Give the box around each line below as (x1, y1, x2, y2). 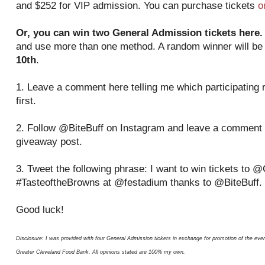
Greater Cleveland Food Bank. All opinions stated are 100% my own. (16, 249, 185, 256)
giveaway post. (16, 136, 82, 147)
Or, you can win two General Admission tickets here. (16, 27, 263, 38)
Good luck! (16, 204, 64, 215)
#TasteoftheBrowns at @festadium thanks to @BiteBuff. (16, 177, 262, 188)
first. (16, 95, 36, 106)
